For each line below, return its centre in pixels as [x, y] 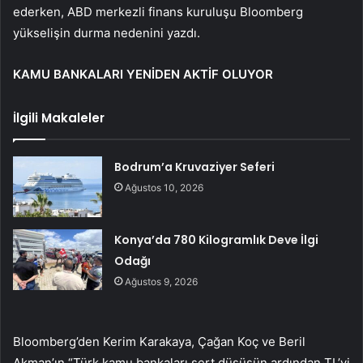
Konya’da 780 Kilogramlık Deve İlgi [217, 239]
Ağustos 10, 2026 [164, 187]
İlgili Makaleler [59, 117]
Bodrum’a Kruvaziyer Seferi [195, 167]
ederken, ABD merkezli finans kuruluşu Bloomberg [158, 11]
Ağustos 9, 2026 [162, 281]
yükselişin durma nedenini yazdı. [107, 32]
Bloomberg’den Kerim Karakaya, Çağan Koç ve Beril [159, 341]
